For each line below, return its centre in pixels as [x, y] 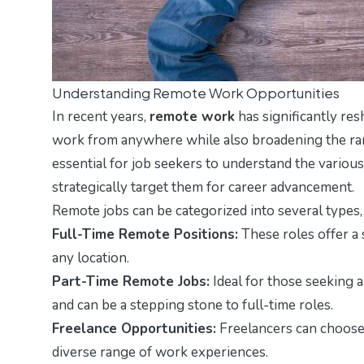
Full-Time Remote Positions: [145, 234]
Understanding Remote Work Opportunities [196, 92]
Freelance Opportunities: [134, 328]
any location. [91, 258]
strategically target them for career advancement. [203, 187]
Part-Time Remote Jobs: [131, 281]
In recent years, [101, 116]
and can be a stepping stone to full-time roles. [193, 305]
